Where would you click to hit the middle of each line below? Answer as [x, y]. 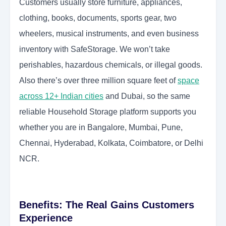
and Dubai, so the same [147, 96]
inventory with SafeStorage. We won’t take [95, 49]
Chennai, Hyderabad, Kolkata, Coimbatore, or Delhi [111, 143]
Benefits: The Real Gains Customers [107, 205]
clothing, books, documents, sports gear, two [98, 18]
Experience [46, 218]
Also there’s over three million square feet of [98, 81]
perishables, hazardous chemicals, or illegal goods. [111, 65]
